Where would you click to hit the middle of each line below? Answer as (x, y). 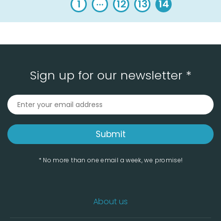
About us (110, 201)
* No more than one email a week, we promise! (110, 160)
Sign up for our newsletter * (110, 75)
